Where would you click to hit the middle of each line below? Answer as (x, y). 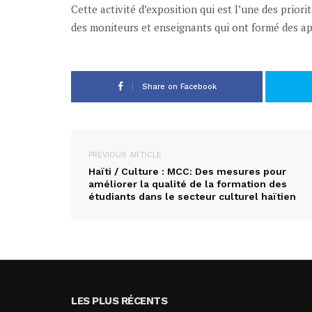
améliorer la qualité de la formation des (188, 184)
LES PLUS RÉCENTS (119, 301)
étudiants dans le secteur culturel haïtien (192, 196)
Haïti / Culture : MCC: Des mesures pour (187, 171)
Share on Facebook (179, 86)
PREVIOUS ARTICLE (125, 155)
